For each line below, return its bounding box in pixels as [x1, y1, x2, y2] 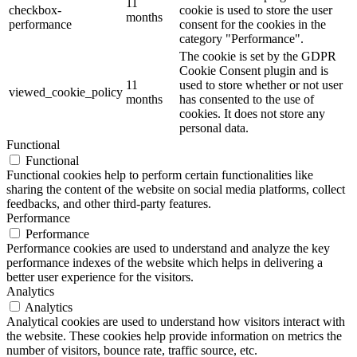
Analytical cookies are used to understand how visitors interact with [6, 314, 345, 328]
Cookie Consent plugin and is [179, 63, 328, 77]
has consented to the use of [179, 92, 314, 106]
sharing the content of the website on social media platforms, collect [6, 182, 345, 196]
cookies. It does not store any [179, 106, 325, 120]
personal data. [179, 120, 249, 135]
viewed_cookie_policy [9, 84, 123, 99]
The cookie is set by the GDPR [179, 49, 336, 63]
